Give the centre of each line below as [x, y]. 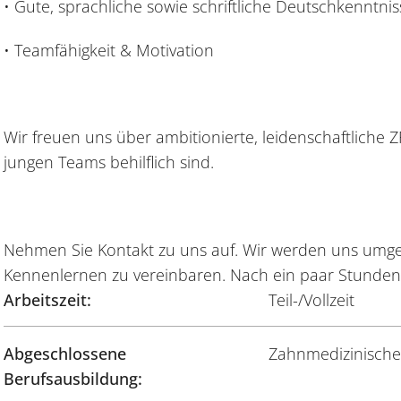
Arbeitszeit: [47, 299]
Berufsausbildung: [73, 378]
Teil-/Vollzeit [311, 299]
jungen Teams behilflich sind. [109, 162]
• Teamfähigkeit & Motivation [109, 50]
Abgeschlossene [65, 353]
